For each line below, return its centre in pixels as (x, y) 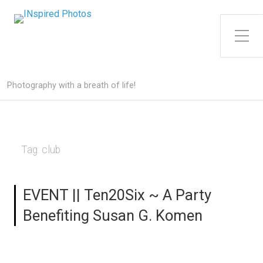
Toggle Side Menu (246, 28)
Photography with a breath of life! (71, 85)
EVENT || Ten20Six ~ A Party (117, 195)
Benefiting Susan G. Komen (113, 215)
